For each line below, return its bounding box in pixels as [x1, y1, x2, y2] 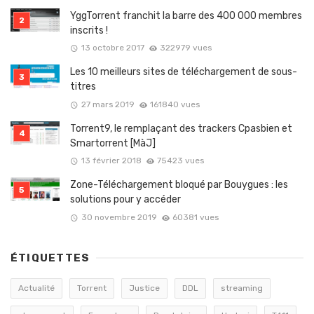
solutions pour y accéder [70, 193, 181, 206]
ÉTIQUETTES [11, 251, 90, 264]
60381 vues [172, 212, 219, 222]
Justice [129, 282, 160, 293]
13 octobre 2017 [81, 43, 144, 53]
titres [70, 81, 96, 93]
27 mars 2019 [81, 99, 135, 109]
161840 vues [150, 99, 200, 109]
